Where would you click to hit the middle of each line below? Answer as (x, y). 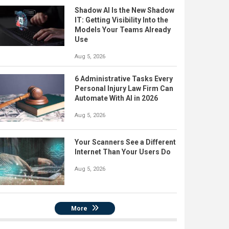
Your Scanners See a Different (125, 142)
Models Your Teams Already (123, 30)
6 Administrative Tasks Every (124, 79)
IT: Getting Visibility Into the (121, 20)
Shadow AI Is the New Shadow (124, 10)
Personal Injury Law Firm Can (124, 89)
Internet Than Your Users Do (123, 152)
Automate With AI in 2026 (116, 98)
